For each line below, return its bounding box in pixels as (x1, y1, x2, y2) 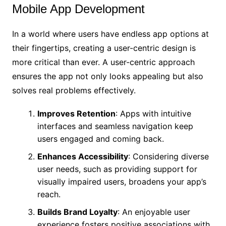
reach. (37, 189, 61, 200)
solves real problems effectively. (12, 85, 136, 96)
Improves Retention (37, 108, 116, 119)
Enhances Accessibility (37, 151, 128, 162)
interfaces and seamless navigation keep (37, 121, 193, 132)
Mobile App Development (12, 2, 145, 16)
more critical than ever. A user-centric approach (12, 57, 195, 68)
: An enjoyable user (117, 207, 190, 217)
